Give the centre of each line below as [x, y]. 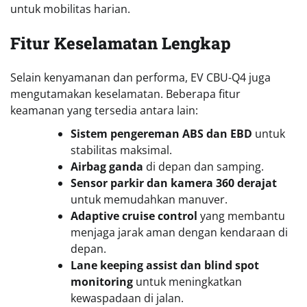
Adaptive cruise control [134, 216]
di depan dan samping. [204, 167]
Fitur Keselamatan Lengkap [121, 44]
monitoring [102, 282]
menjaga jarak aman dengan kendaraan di [179, 233]
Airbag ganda [107, 167]
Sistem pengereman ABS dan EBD [161, 134]
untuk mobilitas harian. [70, 9]
